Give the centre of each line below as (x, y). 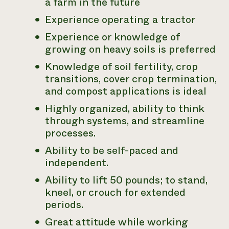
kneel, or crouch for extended (115, 192)
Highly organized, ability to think (125, 109)
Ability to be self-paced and (112, 151)
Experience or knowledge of (112, 37)
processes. (70, 133)
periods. (64, 205)
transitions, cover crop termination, (131, 79)
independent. (77, 163)
